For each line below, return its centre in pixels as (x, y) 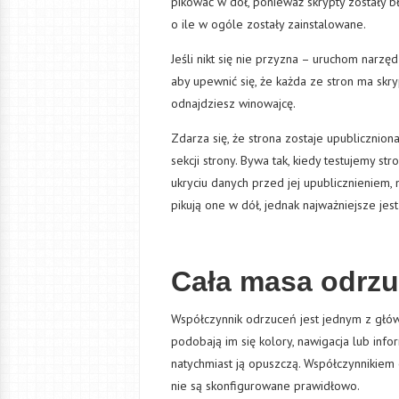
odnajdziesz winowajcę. (233, 103)
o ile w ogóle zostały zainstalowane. (269, 24)
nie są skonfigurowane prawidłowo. (265, 385)
